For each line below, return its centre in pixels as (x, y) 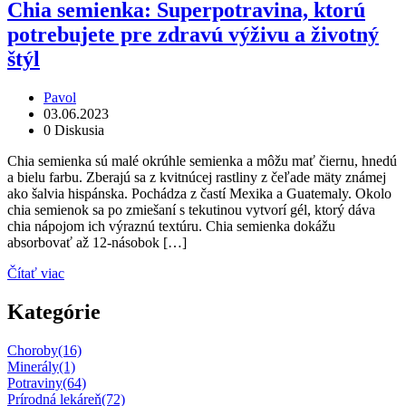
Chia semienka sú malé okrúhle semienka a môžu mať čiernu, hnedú (202, 160)
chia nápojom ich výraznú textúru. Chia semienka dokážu (171, 226)
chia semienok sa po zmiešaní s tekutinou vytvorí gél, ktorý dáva (191, 209)
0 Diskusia (74, 130)
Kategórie (54, 311)
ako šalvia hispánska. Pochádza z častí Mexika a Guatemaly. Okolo (199, 193)
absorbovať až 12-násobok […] (97, 242)
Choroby (33, 350)
